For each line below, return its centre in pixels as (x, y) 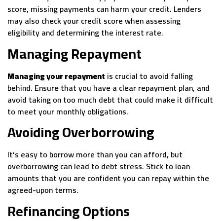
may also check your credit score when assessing (94, 21)
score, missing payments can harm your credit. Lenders (104, 9)
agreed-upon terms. (43, 190)
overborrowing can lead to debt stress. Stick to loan (99, 166)
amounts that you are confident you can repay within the (108, 178)
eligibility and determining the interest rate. (85, 33)
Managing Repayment (74, 54)
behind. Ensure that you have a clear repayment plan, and (109, 88)
